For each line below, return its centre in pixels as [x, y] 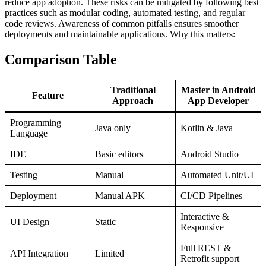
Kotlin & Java [207, 128]
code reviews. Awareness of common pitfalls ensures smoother [122, 23]
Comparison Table [61, 59]
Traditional [133, 90]
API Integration [39, 253]
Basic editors [119, 154]
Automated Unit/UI [217, 175]
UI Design [30, 221]
